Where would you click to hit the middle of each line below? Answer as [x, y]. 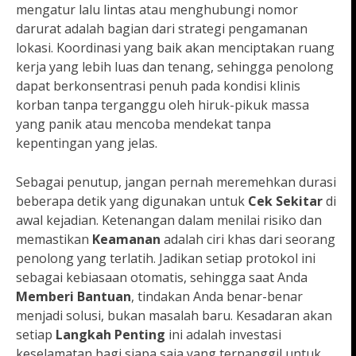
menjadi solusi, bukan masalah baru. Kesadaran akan [174, 316]
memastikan [54, 240]
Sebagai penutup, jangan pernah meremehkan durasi [176, 182]
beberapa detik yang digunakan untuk [132, 201]
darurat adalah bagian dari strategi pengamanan [162, 29]
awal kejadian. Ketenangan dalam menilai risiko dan [169, 221]
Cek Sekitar [285, 201]
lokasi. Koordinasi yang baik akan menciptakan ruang [175, 48]
